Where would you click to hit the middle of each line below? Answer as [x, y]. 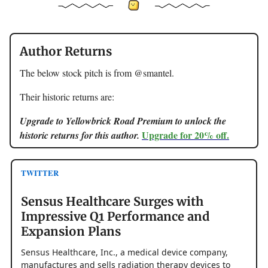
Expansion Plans [71, 231]
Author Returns [66, 51]
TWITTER [40, 173]
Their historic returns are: [67, 96]
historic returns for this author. [81, 135]
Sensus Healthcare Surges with [112, 201]
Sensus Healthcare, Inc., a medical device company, [124, 252]
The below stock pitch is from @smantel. [97, 72]
